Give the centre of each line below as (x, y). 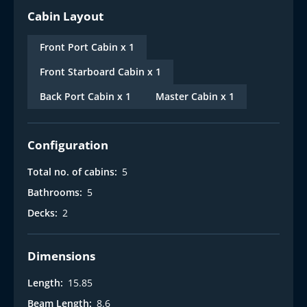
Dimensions (61, 256)
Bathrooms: (55, 193)
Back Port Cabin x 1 (85, 97)
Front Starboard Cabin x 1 (100, 72)
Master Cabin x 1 (195, 97)
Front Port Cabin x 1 (87, 47)
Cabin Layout (65, 16)
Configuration (68, 145)
